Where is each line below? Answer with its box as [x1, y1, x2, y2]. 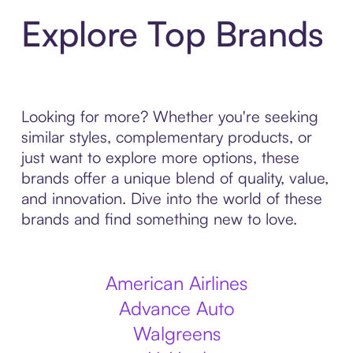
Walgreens [132, 321, 221, 345]
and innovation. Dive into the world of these [20, 188, 322, 208]
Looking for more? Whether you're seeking [20, 106, 318, 126]
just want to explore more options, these [20, 147, 299, 167]
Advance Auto [118, 296, 235, 320]
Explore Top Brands [20, 12, 324, 55]
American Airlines [106, 271, 247, 295]
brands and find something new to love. [20, 209, 297, 229]
